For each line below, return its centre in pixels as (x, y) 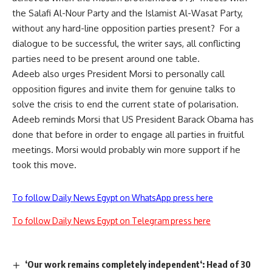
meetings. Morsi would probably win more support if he (126, 149)
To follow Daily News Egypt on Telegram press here (111, 220)
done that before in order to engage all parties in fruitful (128, 134)
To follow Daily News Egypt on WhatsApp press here (113, 197)
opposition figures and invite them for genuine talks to (124, 89)
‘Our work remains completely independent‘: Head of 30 (138, 264)
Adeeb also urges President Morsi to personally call (118, 73)
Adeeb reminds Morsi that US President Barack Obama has (133, 119)
